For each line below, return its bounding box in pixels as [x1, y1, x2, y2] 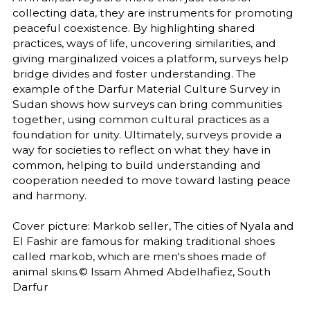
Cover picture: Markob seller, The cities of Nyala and [12, 219, 294, 233]
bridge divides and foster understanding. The [12, 67, 256, 81]
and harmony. [12, 189, 86, 203]
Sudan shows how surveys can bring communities [12, 98, 282, 111]
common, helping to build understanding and [12, 158, 261, 172]
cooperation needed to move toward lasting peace [12, 174, 291, 188]
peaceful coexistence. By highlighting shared [12, 21, 255, 35]
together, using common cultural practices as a [12, 113, 269, 127]
